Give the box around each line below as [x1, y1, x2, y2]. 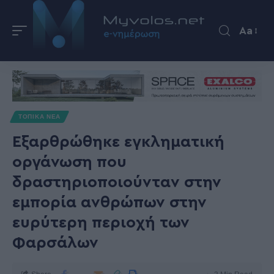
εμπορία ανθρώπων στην [12, 194, 207, 210]
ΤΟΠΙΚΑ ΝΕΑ [18, 113, 61, 120]
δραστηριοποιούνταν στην [12, 174, 221, 190]
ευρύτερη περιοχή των [12, 215, 190, 231]
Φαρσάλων [12, 235, 98, 251]
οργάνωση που [12, 154, 127, 170]
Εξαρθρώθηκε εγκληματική [12, 134, 224, 150]
